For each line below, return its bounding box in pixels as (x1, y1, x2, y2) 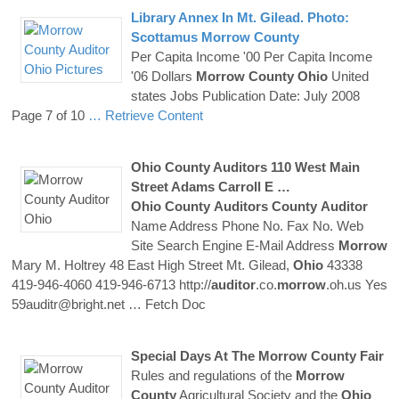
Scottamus (130, 28, 201, 45)
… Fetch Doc (128, 296, 206, 312)
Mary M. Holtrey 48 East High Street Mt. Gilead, (12, 256, 293, 273)
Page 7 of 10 (12, 107, 88, 123)
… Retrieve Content (88, 107, 203, 123)
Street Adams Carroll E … (130, 178, 290, 194)
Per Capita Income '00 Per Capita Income (130, 48, 372, 64)
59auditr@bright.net (12, 296, 128, 312)
